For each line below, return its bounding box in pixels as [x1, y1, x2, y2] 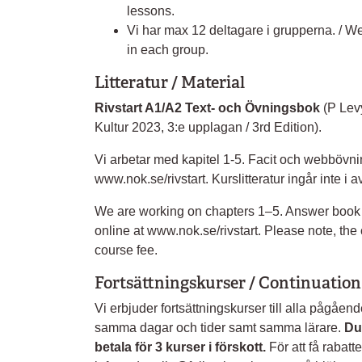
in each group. [127, 43, 208, 57]
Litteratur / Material [95, 72, 245, 93]
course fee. [95, 243, 158, 257]
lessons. [127, 4, 175, 18]
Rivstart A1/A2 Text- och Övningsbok [95, 101, 323, 115]
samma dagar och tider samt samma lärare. [95, 321, 344, 335]
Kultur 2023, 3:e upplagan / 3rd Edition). [95, 120, 322, 134]
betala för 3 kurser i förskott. [95, 340, 269, 354]
